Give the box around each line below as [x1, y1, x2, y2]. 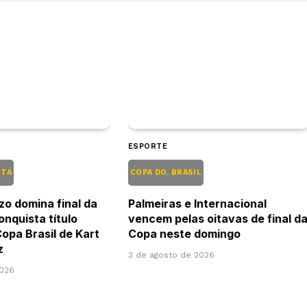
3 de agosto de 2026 [127, 249, 214, 260]
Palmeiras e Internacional [127, 196, 267, 210]
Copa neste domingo [127, 226, 241, 241]
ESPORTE [127, 141, 168, 151]
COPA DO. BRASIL [127, 167, 204, 177]
